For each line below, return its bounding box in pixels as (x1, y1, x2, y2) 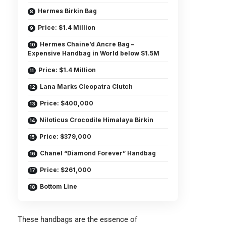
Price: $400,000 (40, 99, 93, 107)
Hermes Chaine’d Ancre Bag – (40, 40, 134, 48)
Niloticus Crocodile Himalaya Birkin (39, 116, 153, 124)
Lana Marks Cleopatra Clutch (40, 83, 133, 90)
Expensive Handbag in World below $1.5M (28, 49, 159, 57)
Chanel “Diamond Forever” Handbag (40, 149, 156, 157)
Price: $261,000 (40, 166, 91, 174)
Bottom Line (40, 183, 77, 190)
